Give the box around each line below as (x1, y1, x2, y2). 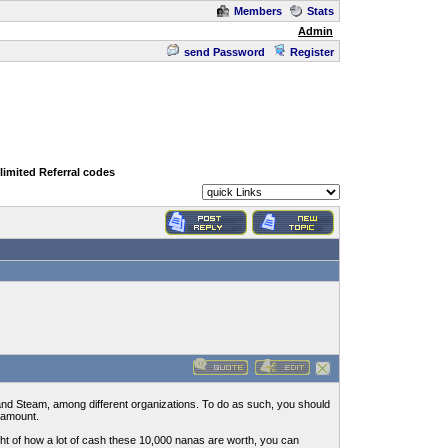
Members (234, 5, 282, 17)
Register (290, 46, 334, 58)
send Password (184, 46, 265, 58)
